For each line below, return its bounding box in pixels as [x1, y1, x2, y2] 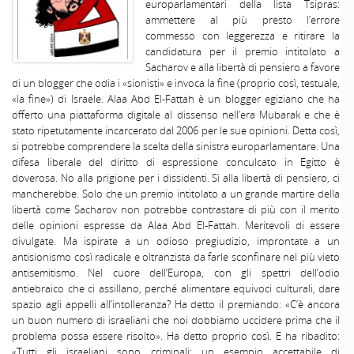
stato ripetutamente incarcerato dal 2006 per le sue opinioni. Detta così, [12, 123, 340, 138]
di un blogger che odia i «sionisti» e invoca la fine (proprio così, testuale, [12, 76, 340, 91]
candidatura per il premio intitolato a [145, 44, 340, 59]
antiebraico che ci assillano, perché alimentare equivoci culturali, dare [12, 281, 340, 296]
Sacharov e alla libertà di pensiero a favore [145, 60, 340, 75]
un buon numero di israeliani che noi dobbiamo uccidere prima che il [12, 313, 340, 328]
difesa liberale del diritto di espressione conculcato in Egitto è [12, 155, 340, 170]
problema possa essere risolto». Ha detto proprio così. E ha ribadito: [12, 329, 340, 344]
